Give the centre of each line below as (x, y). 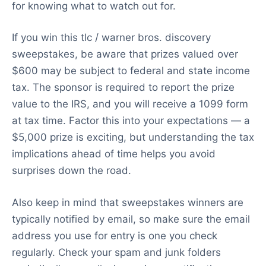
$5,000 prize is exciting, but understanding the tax (133, 137)
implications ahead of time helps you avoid (114, 154)
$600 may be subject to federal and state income (131, 71)
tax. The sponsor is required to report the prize (123, 87)
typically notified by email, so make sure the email (131, 219)
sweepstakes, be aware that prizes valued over (125, 54)
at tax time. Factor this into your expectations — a (131, 121)
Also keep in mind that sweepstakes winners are (128, 202)
